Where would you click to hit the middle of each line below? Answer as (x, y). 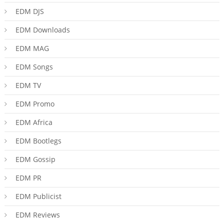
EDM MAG (32, 48)
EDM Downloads (42, 30)
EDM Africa (34, 122)
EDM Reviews (37, 215)
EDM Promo (35, 104)
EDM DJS (29, 11)
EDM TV (28, 85)
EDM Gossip (35, 159)
